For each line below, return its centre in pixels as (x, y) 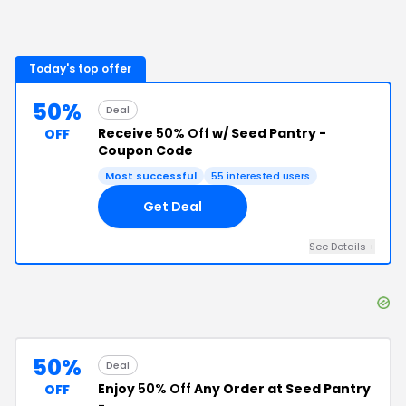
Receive (127, 133)
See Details (339, 246)
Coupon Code (145, 150)
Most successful (151, 176)
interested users (267, 176)
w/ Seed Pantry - (268, 133)
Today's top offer (80, 68)
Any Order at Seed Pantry (281, 389)
